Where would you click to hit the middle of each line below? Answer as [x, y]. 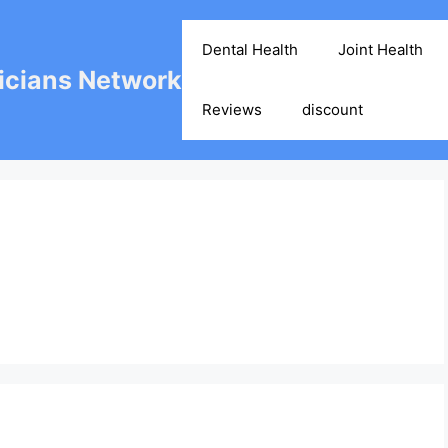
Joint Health [380, 49]
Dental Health [250, 49]
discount [332, 109]
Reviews [232, 109]
